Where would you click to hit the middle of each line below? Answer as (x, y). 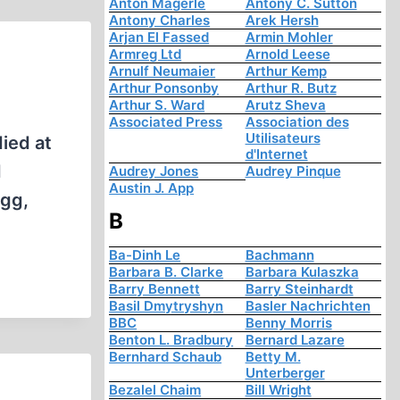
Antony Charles (160, 21)
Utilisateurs (283, 138)
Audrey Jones (154, 171)
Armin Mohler (289, 37)
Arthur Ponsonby (164, 88)
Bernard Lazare (295, 340)
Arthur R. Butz (291, 88)
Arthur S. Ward (157, 105)
